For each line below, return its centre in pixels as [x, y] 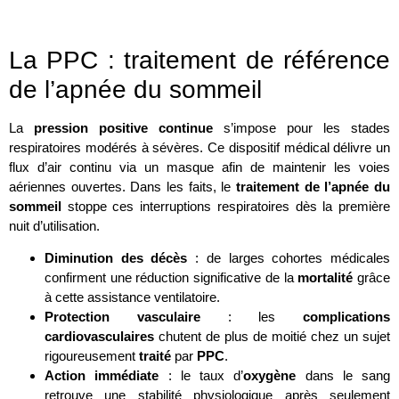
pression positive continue [123, 127]
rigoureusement [92, 356]
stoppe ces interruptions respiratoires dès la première [226, 206]
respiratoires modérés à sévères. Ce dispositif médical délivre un [199, 147]
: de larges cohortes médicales [289, 258]
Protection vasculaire [122, 317]
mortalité [326, 278]
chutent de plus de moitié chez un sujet [272, 337]
